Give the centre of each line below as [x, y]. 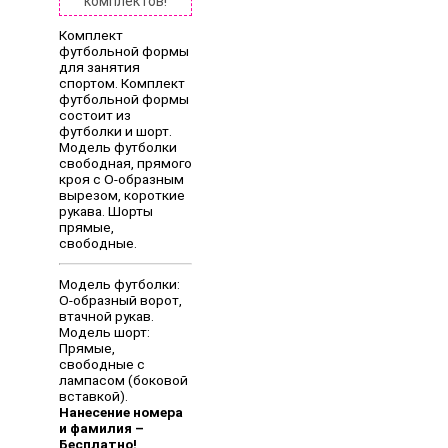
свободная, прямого [125, 163]
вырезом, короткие [122, 195]
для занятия [99, 67]
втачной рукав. [106, 315]
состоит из [95, 115]
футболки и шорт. [115, 131]
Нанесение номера [121, 411]
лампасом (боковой [123, 379]
